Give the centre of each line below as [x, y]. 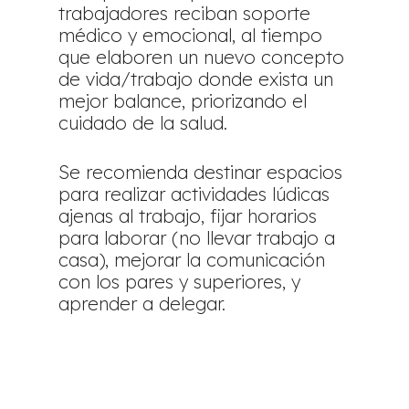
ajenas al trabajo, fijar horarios [188, 215]
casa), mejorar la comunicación [192, 259]
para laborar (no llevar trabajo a [197, 237]
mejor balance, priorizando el [183, 100]
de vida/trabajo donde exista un [196, 79]
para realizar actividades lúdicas [194, 194]
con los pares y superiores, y [180, 281]
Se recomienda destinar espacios [201, 172]
